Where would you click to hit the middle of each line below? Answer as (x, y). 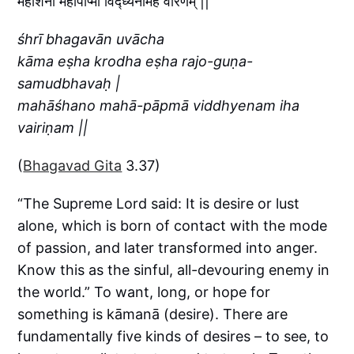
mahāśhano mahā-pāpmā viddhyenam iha (159, 105)
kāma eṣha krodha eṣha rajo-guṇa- (136, 61)
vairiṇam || (53, 127)
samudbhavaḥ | (69, 83)
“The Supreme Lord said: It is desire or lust (159, 203)
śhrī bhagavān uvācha (91, 39)
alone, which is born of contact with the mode (173, 225)
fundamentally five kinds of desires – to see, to (173, 336)
